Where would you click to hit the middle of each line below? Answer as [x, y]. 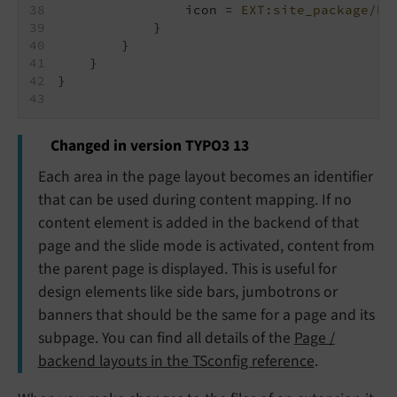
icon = [150, 10]
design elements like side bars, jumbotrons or [187, 292]
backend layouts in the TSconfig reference [176, 361]
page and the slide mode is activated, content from [206, 245]
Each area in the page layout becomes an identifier [205, 176]
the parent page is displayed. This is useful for [187, 269]
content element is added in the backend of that [198, 222]
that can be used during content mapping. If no [195, 199]
